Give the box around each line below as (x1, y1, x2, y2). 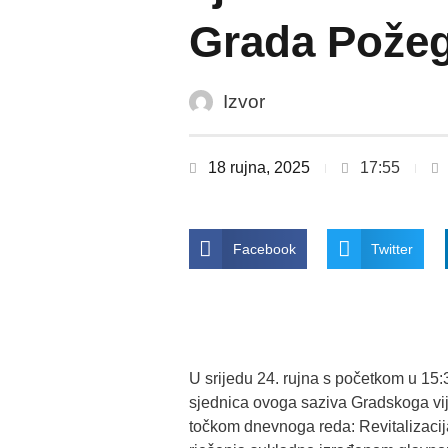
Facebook (232, 241, 296, 258)
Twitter (371, 241, 414, 258)
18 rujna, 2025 (207, 159, 310, 177)
